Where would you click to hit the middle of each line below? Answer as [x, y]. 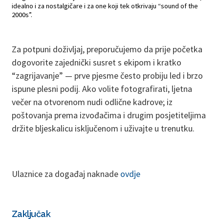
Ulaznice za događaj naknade [66, 174]
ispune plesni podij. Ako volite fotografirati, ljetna [102, 88]
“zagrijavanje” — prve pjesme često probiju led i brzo [107, 75]
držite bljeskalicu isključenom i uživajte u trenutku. [103, 128]
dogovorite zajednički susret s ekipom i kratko [97, 62]
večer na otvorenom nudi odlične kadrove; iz [92, 102]
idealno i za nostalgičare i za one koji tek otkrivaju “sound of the [105, 6]
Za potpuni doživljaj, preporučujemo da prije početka [107, 49]
